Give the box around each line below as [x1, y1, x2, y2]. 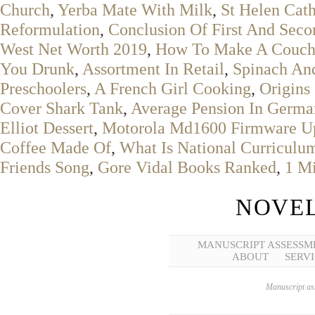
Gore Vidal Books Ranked [98, 157, 276, 176]
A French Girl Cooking [94, 79, 251, 98]
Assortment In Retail [82, 59, 224, 78]
